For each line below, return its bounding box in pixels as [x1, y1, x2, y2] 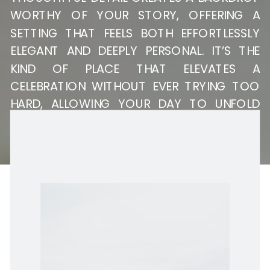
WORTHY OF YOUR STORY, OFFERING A [10, 7, 260, 24]
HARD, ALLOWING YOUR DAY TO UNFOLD [10, 95, 260, 113]
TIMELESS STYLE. [10, 130, 100, 148]
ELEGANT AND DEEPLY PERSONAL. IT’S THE [10, 42, 260, 59]
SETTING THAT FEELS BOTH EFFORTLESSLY [10, 24, 260, 42]
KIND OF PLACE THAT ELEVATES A [10, 60, 260, 77]
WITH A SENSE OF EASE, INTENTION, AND [10, 113, 260, 130]
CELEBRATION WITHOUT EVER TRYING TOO [10, 77, 260, 95]
